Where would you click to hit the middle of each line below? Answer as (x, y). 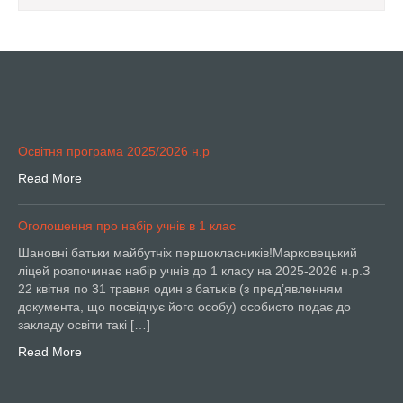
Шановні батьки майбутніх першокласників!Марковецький (188, 252)
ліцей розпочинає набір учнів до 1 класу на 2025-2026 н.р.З (194, 270)
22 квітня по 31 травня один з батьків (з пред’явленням (180, 288)
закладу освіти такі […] (84, 324)
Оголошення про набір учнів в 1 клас (127, 225)
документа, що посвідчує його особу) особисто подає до (184, 306)
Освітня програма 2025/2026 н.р (114, 151)
